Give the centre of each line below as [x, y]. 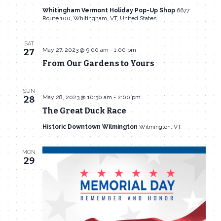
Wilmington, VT [160, 127]
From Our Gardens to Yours [98, 64]
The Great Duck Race [84, 111]
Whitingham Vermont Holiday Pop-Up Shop [109, 11]
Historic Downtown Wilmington [91, 127]
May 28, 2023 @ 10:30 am [77, 97]
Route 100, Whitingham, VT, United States [99, 18]
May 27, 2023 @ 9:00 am [75, 50]
